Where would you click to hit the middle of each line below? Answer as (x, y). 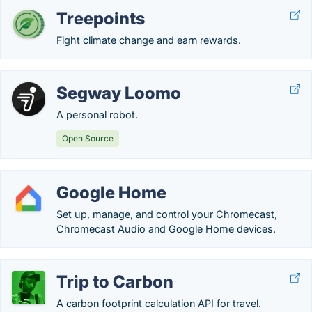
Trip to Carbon (115, 282)
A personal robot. (97, 115)
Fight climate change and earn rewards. (149, 40)
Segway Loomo (119, 93)
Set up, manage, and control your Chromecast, (167, 214)
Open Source (88, 138)
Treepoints (101, 18)
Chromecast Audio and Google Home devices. (166, 229)
